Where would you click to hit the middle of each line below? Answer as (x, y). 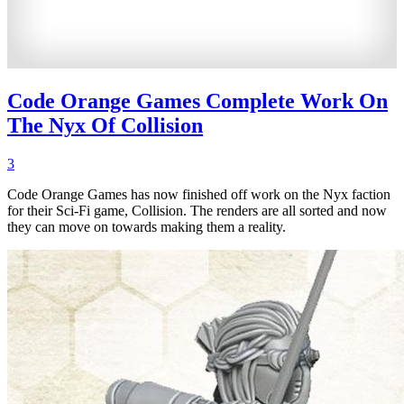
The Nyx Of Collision (105, 126)
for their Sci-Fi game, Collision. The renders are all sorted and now (197, 211)
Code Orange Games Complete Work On (197, 101)
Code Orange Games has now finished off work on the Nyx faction (199, 195)
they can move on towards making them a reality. (147, 227)
